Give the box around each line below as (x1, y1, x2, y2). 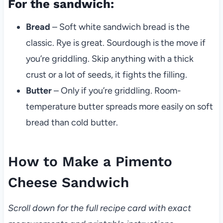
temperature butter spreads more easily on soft (25, 101, 213, 112)
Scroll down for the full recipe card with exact (7, 202, 191, 214)
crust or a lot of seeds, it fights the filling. (25, 69, 187, 80)
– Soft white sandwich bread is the (50, 21, 190, 32)
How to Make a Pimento (7, 153, 172, 170)
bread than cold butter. (25, 116, 118, 128)
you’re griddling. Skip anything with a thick (25, 53, 194, 64)
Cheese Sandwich (7, 174, 129, 191)
